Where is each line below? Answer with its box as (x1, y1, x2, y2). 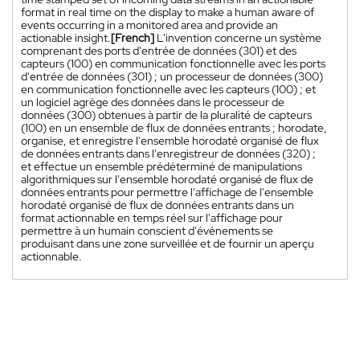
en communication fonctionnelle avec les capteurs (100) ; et (21, 82, 316, 97)
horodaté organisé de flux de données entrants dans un (21, 198, 294, 213)
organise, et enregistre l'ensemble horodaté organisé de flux (21, 133, 319, 149)
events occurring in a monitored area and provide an (21, 18, 278, 33)
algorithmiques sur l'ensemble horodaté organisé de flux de (21, 172, 313, 187)
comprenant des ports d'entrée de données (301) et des (21, 43, 297, 59)
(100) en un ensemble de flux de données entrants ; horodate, (21, 121, 327, 136)
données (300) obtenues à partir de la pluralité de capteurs (21, 108, 312, 123)
